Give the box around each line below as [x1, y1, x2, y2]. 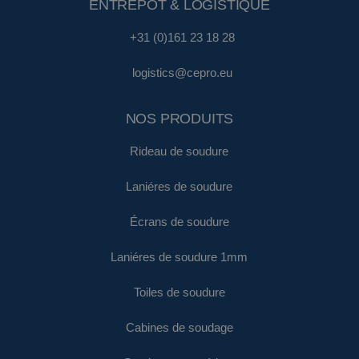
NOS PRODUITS [125, 111, 234, 127]
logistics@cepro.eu [132, 66, 233, 79]
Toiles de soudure [133, 285, 225, 299]
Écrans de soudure [129, 215, 229, 228]
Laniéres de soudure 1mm [111, 250, 248, 264]
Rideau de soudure [130, 144, 229, 158]
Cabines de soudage [125, 321, 233, 334]
